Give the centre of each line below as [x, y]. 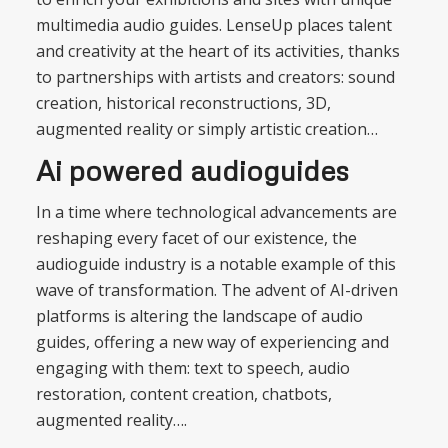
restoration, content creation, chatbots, [183, 393]
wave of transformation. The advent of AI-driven [216, 289]
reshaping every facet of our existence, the [196, 237]
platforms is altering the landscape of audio [199, 315]
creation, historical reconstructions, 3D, [183, 102]
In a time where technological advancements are [216, 211]
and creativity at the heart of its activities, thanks [217, 50]
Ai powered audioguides [192, 170]
